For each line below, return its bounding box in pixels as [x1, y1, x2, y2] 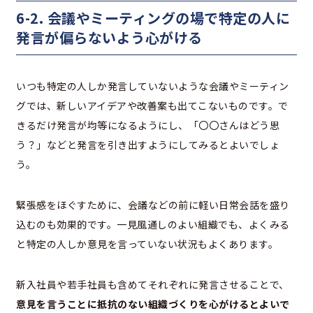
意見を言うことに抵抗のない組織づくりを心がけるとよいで [16, 296, 290, 311]
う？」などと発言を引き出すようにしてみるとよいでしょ [16, 137, 279, 152]
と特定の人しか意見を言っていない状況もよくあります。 [16, 236, 278, 251]
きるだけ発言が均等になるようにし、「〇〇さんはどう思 [16, 117, 279, 132]
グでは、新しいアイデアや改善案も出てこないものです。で [16, 98, 289, 112]
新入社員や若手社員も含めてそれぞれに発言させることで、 [16, 277, 289, 291]
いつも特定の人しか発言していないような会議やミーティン [16, 78, 289, 93]
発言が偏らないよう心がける [16, 27, 203, 48]
